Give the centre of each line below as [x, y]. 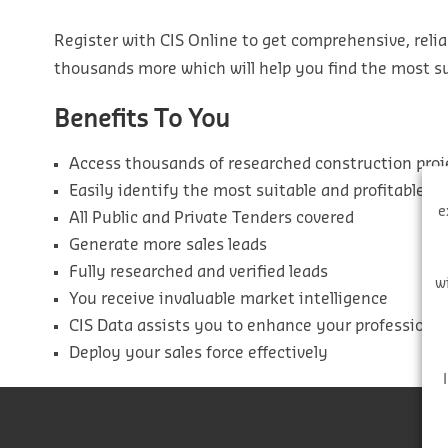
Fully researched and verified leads [198, 271]
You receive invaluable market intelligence [228, 298]
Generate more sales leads [167, 244]
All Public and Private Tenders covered [211, 217]
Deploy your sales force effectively [198, 352]
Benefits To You [141, 119]
